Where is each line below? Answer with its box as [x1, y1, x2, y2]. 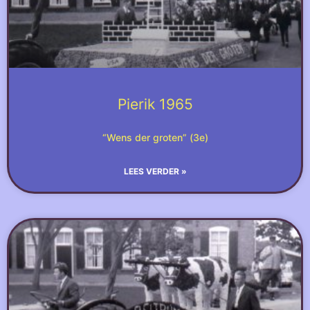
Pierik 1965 [117, 95, 193, 113]
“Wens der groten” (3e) [102, 131, 208, 143]
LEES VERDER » [123, 166, 187, 176]
